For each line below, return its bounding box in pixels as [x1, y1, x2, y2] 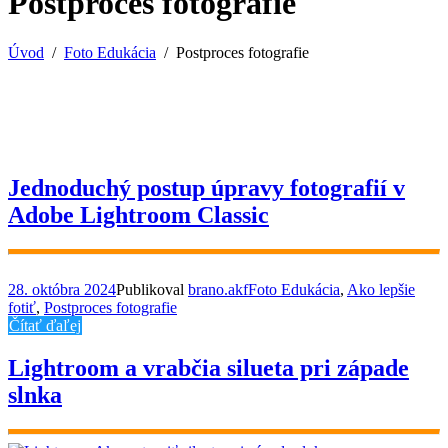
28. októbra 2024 [8, 281, 116, 299]
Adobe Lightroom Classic [8, 202, 269, 229]
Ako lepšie [347, 281, 415, 299]
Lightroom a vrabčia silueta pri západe [8, 355, 409, 382]
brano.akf [188, 281, 248, 299]
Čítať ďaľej [9, 317, 81, 335]
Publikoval [116, 281, 188, 299]
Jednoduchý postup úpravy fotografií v [8, 175, 405, 202]
